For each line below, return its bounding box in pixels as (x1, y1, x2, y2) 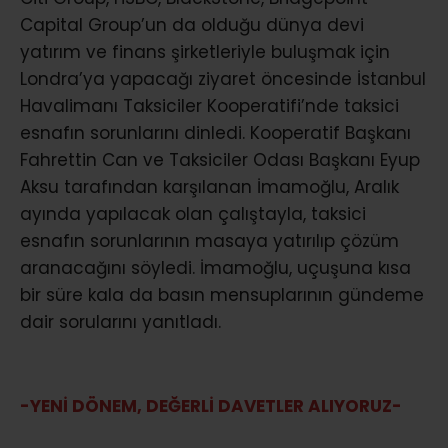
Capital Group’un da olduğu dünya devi (20, 12, 364, 37)
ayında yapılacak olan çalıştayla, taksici (20, 201, 366, 226)
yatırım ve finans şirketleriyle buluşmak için (20, 39, 390, 64)
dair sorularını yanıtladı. (20, 309, 221, 334)
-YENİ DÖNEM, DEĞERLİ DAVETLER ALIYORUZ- (20, 394, 402, 419)
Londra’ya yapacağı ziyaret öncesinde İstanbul (20, 66, 426, 91)
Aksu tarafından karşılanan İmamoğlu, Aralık (20, 174, 399, 199)
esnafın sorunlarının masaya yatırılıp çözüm (20, 228, 399, 253)
